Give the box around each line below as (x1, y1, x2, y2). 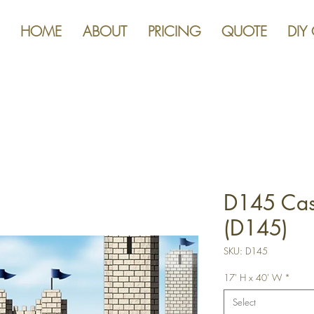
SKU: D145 (224, 245, 268, 257)
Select (233, 296, 256, 308)
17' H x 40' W (224, 271, 282, 284)
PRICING (148, 22, 200, 41)
